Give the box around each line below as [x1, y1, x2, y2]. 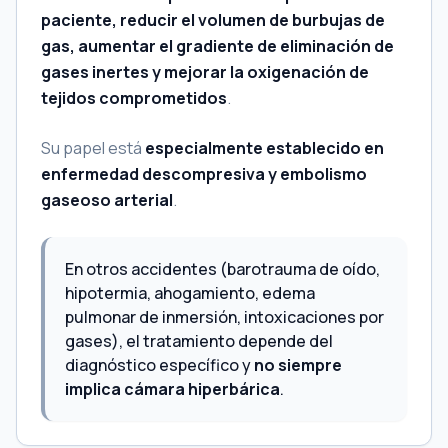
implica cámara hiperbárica [65, 378, 280, 400]
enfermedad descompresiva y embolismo [41, 163, 367, 185]
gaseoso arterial [41, 189, 173, 211]
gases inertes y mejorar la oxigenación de [41, 61, 369, 83]
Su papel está [41, 137, 145, 159]
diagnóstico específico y [65, 354, 254, 376]
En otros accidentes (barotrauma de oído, [65, 258, 380, 280]
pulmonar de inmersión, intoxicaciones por [65, 306, 384, 328]
